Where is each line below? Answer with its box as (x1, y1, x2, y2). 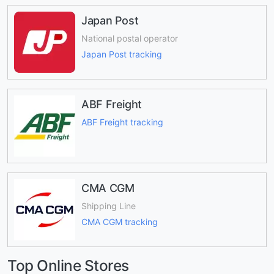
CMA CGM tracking (81, 217, 158, 228)
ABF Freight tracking (81, 116, 163, 127)
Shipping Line (81, 200, 136, 211)
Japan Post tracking (81, 49, 162, 60)
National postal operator (81, 32, 178, 43)
